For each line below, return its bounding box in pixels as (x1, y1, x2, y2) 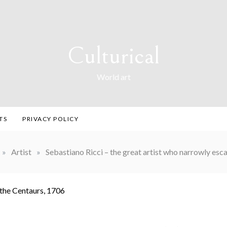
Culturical (67, 42, 160, 70)
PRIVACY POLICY (22, 115, 79, 123)
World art (96, 72, 131, 82)
